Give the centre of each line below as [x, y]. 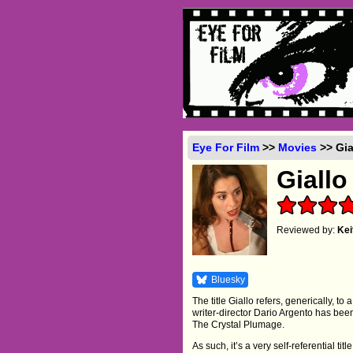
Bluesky [229, 279]
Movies [298, 147]
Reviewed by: [307, 230]
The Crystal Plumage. [239, 324]
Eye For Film [226, 147]
